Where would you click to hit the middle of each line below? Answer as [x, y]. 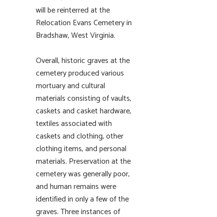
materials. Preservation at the [83, 162]
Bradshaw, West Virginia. [76, 36]
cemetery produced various [80, 73]
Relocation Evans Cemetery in [84, 23]
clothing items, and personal [81, 149]
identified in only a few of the [82, 199]
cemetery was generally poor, [83, 174]
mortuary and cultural [70, 86]
